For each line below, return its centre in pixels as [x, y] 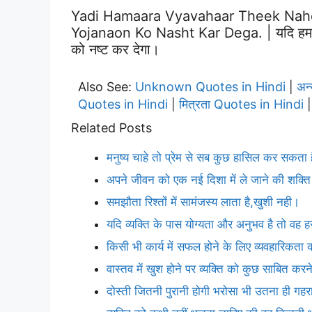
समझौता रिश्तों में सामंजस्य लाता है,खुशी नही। [203, 202]
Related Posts [111, 127]
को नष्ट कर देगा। [115, 49]
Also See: [107, 86]
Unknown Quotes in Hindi [210, 86]
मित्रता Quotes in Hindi [241, 104]
